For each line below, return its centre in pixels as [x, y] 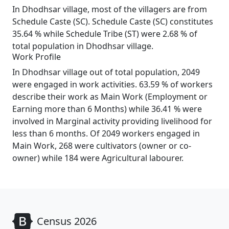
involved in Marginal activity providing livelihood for [112, 121]
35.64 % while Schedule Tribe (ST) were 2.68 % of [105, 34]
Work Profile [37, 57]
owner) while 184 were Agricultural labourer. [98, 158]
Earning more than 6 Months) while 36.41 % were [107, 109]
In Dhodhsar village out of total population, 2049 [106, 72]
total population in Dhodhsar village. [83, 46]
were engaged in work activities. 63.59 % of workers [112, 84]
